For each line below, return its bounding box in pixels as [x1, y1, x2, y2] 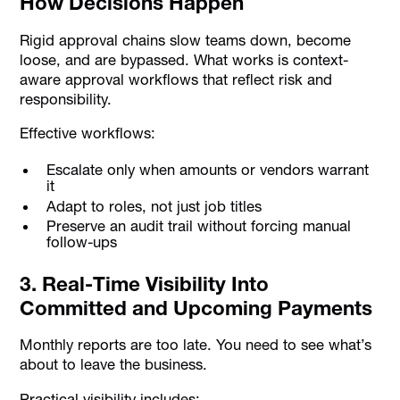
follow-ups [46, 232, 117, 251]
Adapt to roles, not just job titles [46, 196, 262, 215]
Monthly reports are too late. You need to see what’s [20, 336, 372, 354]
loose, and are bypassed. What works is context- [20, 50, 349, 69]
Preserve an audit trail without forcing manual [46, 216, 351, 235]
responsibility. [20, 89, 112, 108]
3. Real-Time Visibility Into [20, 271, 270, 296]
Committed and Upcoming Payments [20, 295, 373, 321]
